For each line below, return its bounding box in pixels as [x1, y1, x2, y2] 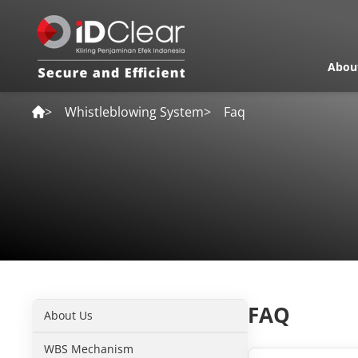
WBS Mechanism [44, 341, 134, 356]
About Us [44, 308, 93, 323]
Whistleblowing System [65, 103, 205, 121]
